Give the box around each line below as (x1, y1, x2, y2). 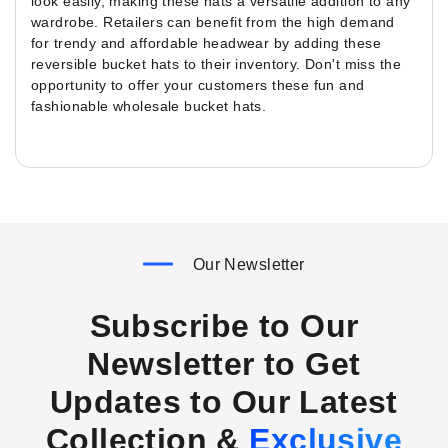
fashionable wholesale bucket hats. (31, 98, 267, 114)
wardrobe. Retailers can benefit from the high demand (31, 14, 395, 30)
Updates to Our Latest (50, 384, 398, 421)
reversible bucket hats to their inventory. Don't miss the (31, 56, 401, 72)
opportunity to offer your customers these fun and (31, 77, 365, 93)
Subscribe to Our (89, 308, 359, 345)
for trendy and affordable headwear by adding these (31, 35, 382, 51)
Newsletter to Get (87, 346, 361, 383)
